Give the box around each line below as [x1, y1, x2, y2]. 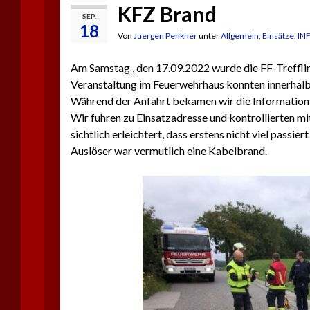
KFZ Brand [118, 1, 217, 26]
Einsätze [262, 30, 294, 41]
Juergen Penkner [134, 30, 197, 41]
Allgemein [221, 30, 259, 41]
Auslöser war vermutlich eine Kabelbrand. [71, 144, 267, 157]
